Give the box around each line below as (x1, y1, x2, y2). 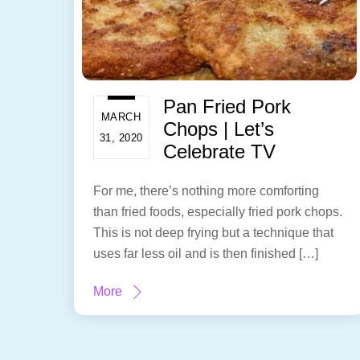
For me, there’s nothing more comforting (92, 183, 319, 198)
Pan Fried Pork (163, 95, 292, 117)
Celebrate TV (163, 140, 276, 162)
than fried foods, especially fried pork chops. (92, 204, 342, 219)
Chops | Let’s (163, 117, 275, 140)
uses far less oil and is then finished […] (92, 246, 318, 260)
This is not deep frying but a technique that (92, 225, 333, 239)
